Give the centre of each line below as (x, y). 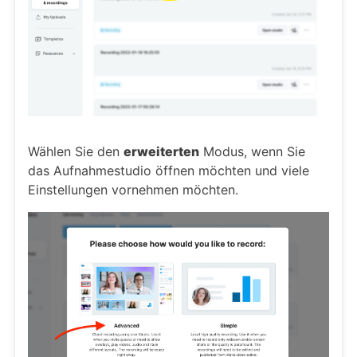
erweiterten (161, 151)
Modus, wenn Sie (252, 151)
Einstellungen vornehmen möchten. (133, 189)
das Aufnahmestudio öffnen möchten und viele (169, 170)
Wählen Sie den (76, 151)
